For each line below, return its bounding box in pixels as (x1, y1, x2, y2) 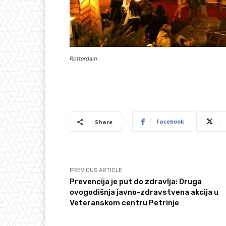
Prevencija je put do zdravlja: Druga (70, 177, 202, 187)
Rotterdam (70, 55, 97, 63)
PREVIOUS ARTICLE (70, 167, 122, 174)
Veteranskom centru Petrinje (70, 198, 179, 208)
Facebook (156, 118, 184, 126)
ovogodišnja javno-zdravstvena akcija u (70, 188, 218, 197)
